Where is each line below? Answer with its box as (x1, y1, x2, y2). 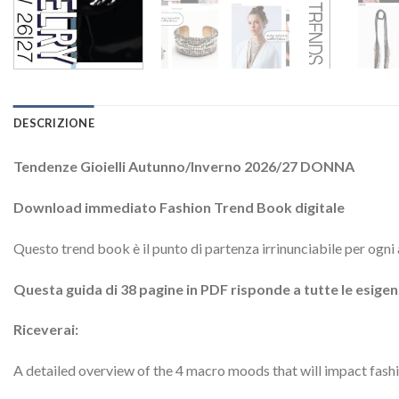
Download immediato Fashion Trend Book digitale (13, 198, 345, 216)
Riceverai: (13, 321, 78, 338)
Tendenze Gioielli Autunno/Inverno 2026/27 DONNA (13, 158, 354, 175)
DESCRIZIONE (13, 116, 94, 131)
